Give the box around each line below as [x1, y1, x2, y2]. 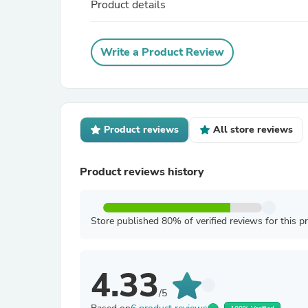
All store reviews [213, 123, 293, 136]
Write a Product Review [100, 45, 224, 60]
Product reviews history [80, 164, 204, 179]
